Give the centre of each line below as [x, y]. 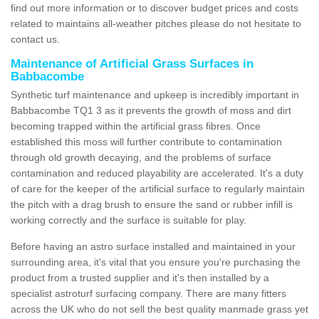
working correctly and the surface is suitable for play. [129, 220]
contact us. [35, 39]
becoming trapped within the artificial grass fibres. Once [136, 126]
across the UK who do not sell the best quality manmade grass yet [159, 309]
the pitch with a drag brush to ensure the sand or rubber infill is [152, 204]
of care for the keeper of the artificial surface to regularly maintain [158, 188]
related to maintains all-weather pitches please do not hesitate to [156, 23]
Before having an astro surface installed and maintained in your [153, 246]
